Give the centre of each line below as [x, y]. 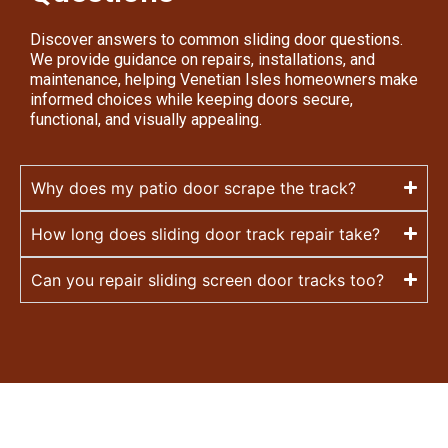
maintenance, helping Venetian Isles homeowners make [224, 80]
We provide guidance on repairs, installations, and [202, 60]
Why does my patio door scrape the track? [193, 187]
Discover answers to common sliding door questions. [216, 40]
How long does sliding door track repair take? [205, 233]
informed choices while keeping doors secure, [191, 100]
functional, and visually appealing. [146, 120]
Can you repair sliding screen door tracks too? [207, 279]
